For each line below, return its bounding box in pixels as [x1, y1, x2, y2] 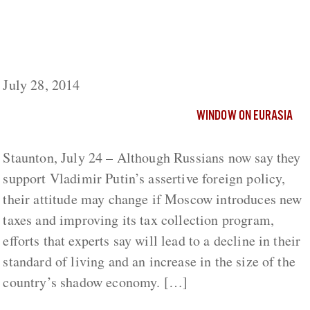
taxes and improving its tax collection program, [3, 210, 274, 230]
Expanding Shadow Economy [3, 44, 197, 71]
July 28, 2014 [3, 75, 80, 95]
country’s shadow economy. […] [3, 273, 188, 292]
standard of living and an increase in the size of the [3, 252, 295, 271]
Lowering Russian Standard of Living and [3, 24, 282, 51]
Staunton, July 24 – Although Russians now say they [3, 148, 301, 167]
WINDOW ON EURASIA [196, 108, 293, 125]
